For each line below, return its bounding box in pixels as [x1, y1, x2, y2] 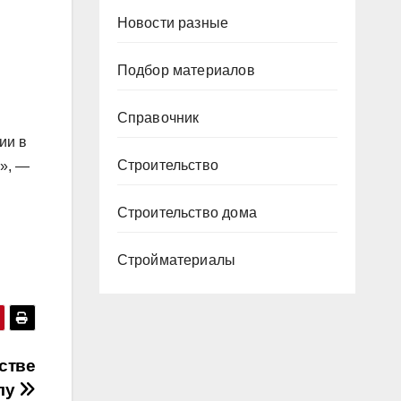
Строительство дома [116, 205, 258, 220]
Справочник [116, 110, 200, 125]
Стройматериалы [116, 252, 236, 268]
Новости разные [116, 15, 229, 30]
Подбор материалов [116, 63, 255, 78]
